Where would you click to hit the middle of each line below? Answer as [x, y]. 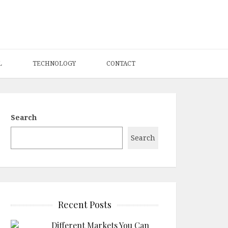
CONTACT [121, 63]
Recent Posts [84, 205]
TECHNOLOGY [54, 63]
